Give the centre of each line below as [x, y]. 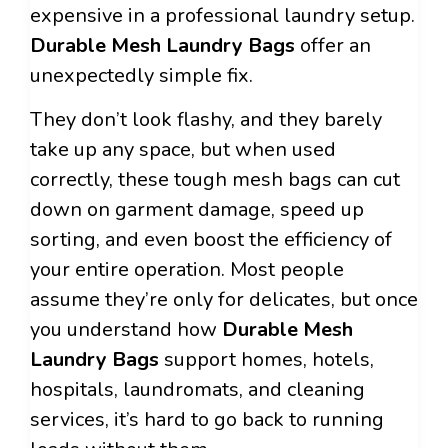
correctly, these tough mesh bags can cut [215, 180]
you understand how [126, 330]
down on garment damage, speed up [197, 210]
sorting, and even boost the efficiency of [211, 240]
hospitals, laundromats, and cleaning [197, 390]
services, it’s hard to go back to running [207, 420]
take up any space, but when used [183, 150]
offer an [333, 45]
